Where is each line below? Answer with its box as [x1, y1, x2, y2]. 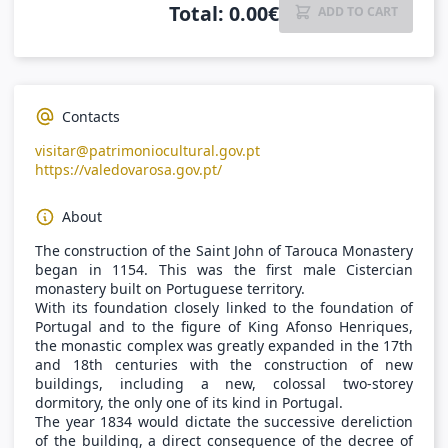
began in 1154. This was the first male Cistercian [35, 259, 413, 279]
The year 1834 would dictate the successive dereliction [35, 411, 413, 431]
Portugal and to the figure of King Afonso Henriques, [35, 316, 413, 336]
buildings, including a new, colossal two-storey [35, 373, 413, 393]
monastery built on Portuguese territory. [35, 278, 305, 298]
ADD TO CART [318, 3, 398, 21]
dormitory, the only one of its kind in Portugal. [35, 392, 343, 412]
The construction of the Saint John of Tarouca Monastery [35, 240, 413, 260]
